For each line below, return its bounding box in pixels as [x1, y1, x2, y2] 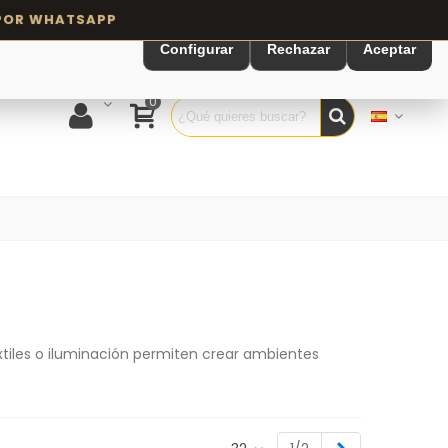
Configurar [160, 41, 233, 57]
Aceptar [363, 41, 416, 57]
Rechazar [267, 41, 330, 57]
